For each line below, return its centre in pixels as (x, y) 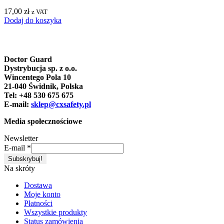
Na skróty (19, 168)
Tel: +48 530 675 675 (39, 95)
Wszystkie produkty (55, 212)
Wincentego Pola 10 (37, 77)
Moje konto (42, 194)
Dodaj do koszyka (33, 20)
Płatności (38, 203)
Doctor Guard (28, 59)
